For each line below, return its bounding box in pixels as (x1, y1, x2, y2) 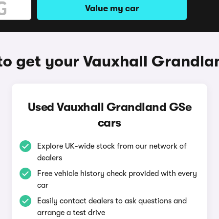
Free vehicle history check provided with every (37, 169, 197, 178)
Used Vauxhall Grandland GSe (27, 100, 192, 114)
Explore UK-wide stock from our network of (37, 142, 187, 151)
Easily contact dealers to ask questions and (37, 197, 187, 205)
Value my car (85, 3, 139, 13)
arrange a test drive (37, 208, 105, 217)
